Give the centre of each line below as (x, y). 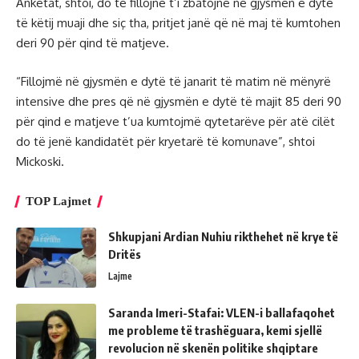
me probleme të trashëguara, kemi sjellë (215, 330)
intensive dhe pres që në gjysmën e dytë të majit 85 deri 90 (179, 101)
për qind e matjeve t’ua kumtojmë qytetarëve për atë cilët (175, 121)
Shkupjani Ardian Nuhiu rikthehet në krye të (223, 236)
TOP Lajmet (58, 201)
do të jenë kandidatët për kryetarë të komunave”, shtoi (165, 141)
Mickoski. (40, 161)
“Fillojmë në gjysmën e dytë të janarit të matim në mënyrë (173, 81)
